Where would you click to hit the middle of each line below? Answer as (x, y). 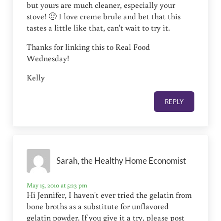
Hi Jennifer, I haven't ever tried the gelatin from (110, 195)
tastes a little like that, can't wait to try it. (98, 28)
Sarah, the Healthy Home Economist (121, 161)
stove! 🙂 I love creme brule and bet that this (104, 17)
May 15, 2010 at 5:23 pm (57, 185)
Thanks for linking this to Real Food (89, 47)
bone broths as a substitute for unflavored (98, 206)
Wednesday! (48, 58)
